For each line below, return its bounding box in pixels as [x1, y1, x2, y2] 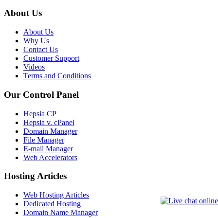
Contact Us [23, 45, 58, 54]
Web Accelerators [23, 153, 77, 162]
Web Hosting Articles [23, 191, 89, 200]
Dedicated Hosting [23, 200, 81, 208]
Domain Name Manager [23, 208, 98, 217]
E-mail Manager [23, 144, 73, 153]
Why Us [23, 36, 49, 45]
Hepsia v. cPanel [23, 118, 74, 127]
